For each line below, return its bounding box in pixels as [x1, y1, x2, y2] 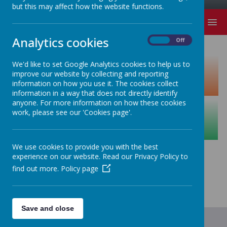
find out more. [12, 164, 61, 173]
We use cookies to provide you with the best [12, 142, 158, 152]
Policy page [61, 164, 98, 173]
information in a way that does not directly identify [12, 88, 177, 98]
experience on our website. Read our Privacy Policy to [12, 152, 188, 161]
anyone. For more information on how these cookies [12, 98, 186, 107]
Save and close [21, 204, 74, 212]
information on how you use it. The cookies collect [12, 79, 178, 88]
